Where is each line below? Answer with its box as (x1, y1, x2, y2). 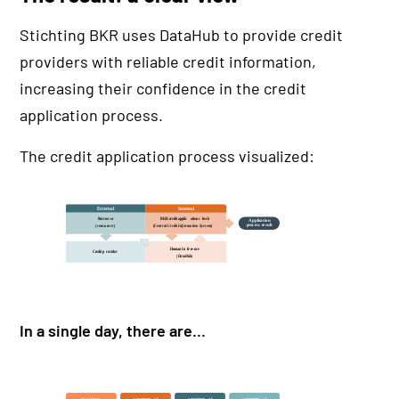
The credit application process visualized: (20, 146, 315, 167)
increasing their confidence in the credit (20, 78, 307, 99)
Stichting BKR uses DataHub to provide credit (20, 25, 344, 45)
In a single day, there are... (20, 321, 207, 341)
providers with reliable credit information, (20, 52, 317, 72)
